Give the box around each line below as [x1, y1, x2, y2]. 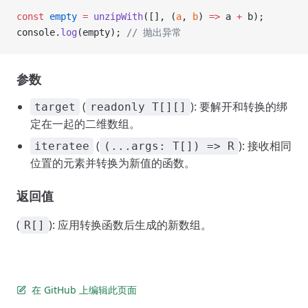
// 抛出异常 [126, 27, 181, 38]
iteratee [34, 140, 89, 153]
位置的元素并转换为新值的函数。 [30, 155, 195, 170]
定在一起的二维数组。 [30, 116, 140, 131]
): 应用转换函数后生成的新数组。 [49, 217, 212, 232]
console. [16, 27, 60, 38]
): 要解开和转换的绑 [190, 99, 287, 114]
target [34, 100, 76, 113]
